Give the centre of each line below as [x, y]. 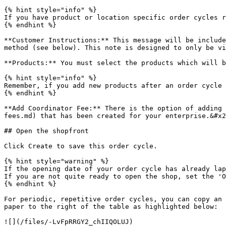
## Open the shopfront [46, 131]
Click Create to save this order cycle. [81, 146]
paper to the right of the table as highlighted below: [111, 207]
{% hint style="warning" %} [56, 161]
